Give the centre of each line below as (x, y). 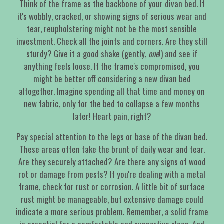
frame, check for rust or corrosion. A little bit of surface (112, 187)
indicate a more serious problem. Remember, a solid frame (112, 212)
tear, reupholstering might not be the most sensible (112, 29)
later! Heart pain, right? (112, 116)
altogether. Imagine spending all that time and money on (112, 91)
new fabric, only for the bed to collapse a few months (112, 104)
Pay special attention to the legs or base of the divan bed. (112, 137)
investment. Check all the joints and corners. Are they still (112, 41)
